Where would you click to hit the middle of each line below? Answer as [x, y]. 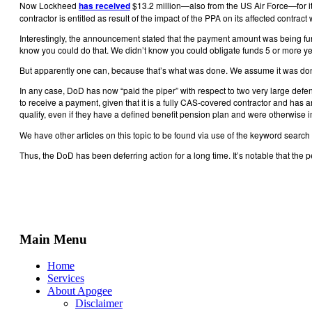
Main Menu [53, 239]
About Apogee [79, 291]
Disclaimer [99, 304]
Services [65, 279]
